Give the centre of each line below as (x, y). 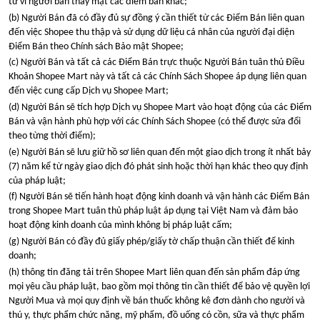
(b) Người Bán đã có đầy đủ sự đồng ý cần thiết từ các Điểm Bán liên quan (156, 18)
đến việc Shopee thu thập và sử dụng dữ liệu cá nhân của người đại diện (151, 32)
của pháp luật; (37, 181)
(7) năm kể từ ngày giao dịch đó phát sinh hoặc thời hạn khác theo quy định (158, 166)
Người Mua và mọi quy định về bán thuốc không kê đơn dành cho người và (157, 301)
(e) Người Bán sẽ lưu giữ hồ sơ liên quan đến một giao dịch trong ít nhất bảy (160, 152)
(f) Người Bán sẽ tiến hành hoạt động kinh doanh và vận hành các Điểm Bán (159, 197)
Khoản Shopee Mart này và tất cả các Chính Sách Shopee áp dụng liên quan (157, 77)
